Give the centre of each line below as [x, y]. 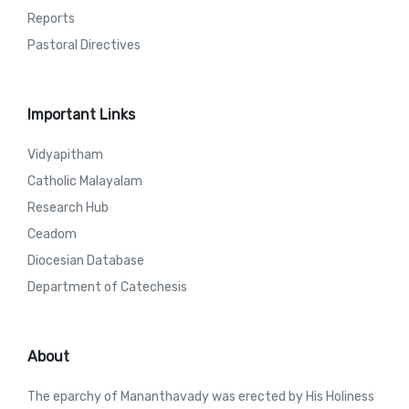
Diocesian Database [86, 261]
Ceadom [52, 234]
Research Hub [68, 208]
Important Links [81, 115]
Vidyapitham [65, 155]
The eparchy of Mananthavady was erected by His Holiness [201, 397]
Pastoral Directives [84, 45]
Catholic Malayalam [85, 181]
